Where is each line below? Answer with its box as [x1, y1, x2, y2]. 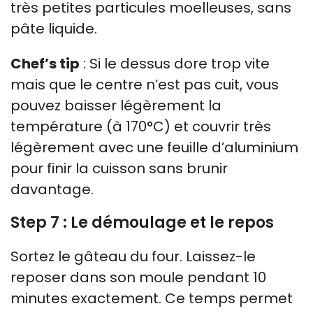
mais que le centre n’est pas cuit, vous [10, 75, 279, 94]
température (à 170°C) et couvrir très [10, 117, 271, 136]
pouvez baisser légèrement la [10, 96, 221, 115]
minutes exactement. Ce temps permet [10, 289, 293, 308]
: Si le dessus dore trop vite [80, 54, 270, 73]
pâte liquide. [10, 19, 97, 38]
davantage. [10, 180, 94, 199]
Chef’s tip [10, 54, 80, 73]
